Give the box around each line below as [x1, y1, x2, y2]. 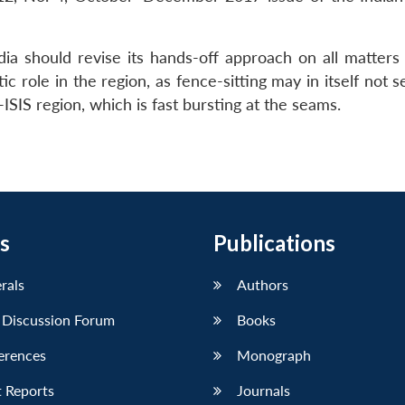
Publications [213, 230, 335, 257]
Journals [237, 381, 290, 400]
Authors [237, 276, 288, 294]
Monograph [237, 346, 311, 364]
